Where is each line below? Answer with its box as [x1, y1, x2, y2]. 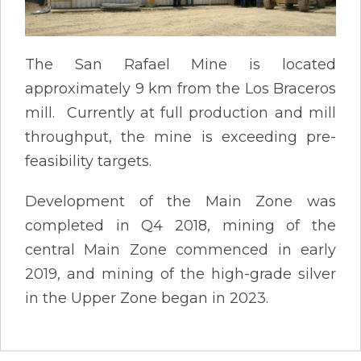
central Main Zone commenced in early [25, 240, 336, 259]
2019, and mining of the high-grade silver [25, 264, 336, 283]
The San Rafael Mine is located [25, 55, 336, 73]
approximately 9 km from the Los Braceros [25, 79, 336, 98]
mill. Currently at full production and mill [25, 103, 336, 122]
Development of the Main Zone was [25, 192, 336, 210]
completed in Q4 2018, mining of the [25, 216, 336, 234]
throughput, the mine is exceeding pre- [25, 127, 336, 146]
